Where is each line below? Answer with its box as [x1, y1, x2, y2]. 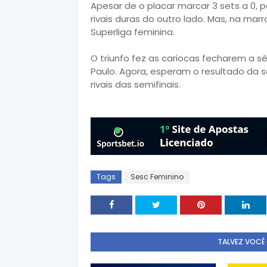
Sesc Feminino [131, 172, 184, 182]
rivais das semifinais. [91, 78, 181, 91]
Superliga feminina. [91, 26, 175, 38]
